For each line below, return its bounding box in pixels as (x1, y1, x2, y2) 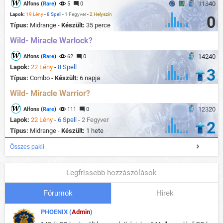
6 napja (80, 74, 100, 82)
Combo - (30, 74, 55, 82)
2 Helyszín (90, 11, 112, 17)
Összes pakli (10, 143, 44, 151)
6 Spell (58, 116, 77, 124)
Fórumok (43, 189, 73, 198)
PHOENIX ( (41, 208, 72, 216)
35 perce (86, 21, 111, 29)
